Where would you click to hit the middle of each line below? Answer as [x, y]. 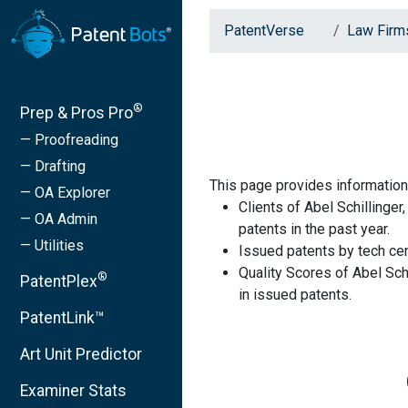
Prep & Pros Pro [76, 112]
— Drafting [53, 166]
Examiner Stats [73, 390]
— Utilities [52, 245]
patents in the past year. [314, 229]
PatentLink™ [62, 317]
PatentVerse [266, 31]
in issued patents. [295, 295]
